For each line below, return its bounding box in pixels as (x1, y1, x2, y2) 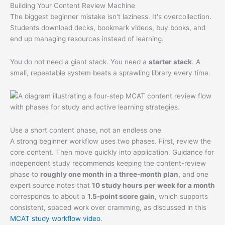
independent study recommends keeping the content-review (10, 159, 206, 167)
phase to (10, 170, 40, 178)
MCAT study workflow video (10, 214, 100, 222)
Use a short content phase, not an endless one (10, 126, 161, 134)
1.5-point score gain (87, 192, 155, 200)
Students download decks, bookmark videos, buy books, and (10, 24, 205, 32)
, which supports (155, 192, 208, 200)
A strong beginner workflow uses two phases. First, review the (10, 137, 211, 145)
